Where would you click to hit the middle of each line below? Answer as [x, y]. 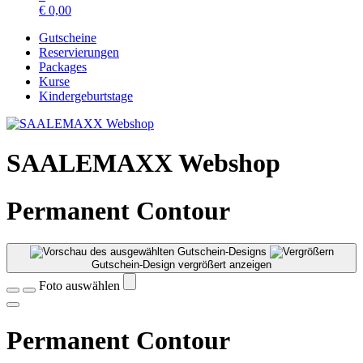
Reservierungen [79, 52]
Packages [63, 67]
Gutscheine [68, 38]
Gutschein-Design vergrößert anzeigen [181, 265]
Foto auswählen [81, 286]
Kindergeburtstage [86, 96]
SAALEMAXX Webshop [143, 163]
